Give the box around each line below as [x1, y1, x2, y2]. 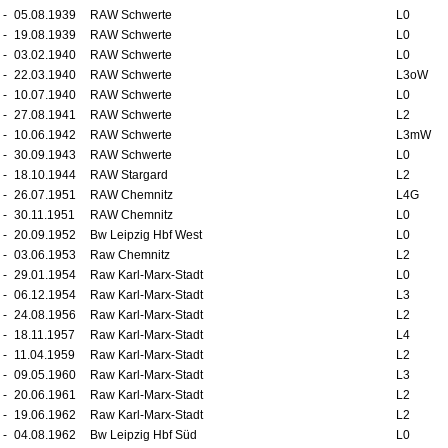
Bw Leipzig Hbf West [89, 228, 202, 242]
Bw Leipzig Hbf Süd [89, 428, 197, 442]
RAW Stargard [89, 168, 168, 182]
